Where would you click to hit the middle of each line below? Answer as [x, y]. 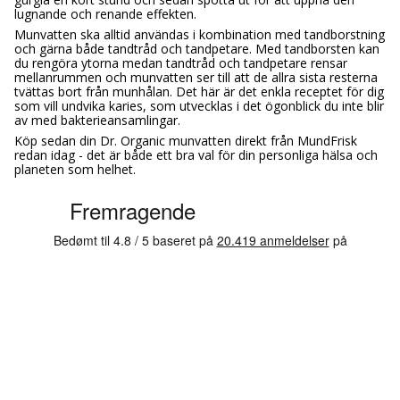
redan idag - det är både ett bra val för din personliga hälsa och [196, 154]
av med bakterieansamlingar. [97, 120]
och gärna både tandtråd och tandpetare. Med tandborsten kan [197, 48]
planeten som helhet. [75, 169]
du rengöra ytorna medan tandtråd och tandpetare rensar [181, 62]
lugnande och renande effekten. [105, 13]
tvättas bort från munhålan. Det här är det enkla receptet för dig [199, 91]
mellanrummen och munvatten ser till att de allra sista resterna [196, 77]
